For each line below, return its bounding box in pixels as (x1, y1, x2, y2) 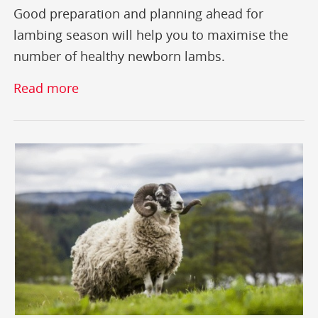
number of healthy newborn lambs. (13, 48, 226, 65)
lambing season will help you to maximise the (13, 26, 289, 44)
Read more (13, 79, 79, 97)
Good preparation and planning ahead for (13, 5, 264, 23)
